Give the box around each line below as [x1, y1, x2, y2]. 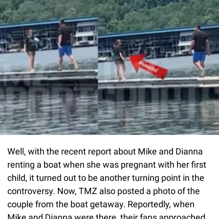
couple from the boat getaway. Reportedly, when [7, 199, 195, 210]
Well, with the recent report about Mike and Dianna [7, 146, 203, 157]
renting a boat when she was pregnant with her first [7, 159, 206, 170]
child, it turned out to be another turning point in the [7, 173, 204, 183]
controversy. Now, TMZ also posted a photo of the [7, 186, 200, 197]
